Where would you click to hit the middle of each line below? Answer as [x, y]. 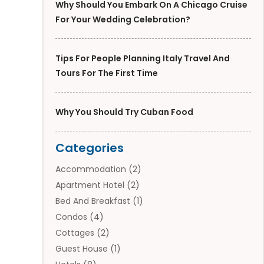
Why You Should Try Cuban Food [124, 112]
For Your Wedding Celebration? [123, 19]
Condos [71, 217]
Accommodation [91, 169]
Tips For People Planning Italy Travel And [143, 58]
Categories [90, 148]
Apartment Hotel [90, 185]
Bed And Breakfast [93, 201]
